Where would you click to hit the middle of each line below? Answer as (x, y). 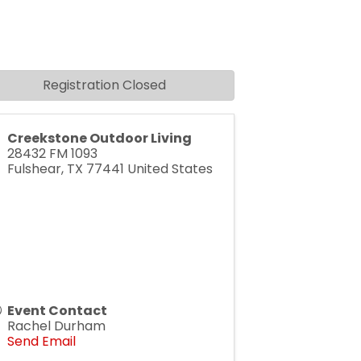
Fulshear (34, 169)
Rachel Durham (56, 326)
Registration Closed (104, 85)
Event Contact (57, 311)
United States (170, 169)
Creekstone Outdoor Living (99, 138)
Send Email (41, 341)
